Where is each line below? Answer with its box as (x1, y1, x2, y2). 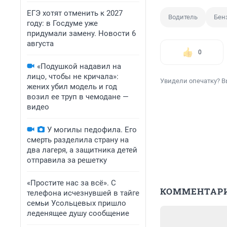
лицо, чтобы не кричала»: (27, 72, 119, 81)
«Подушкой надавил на (37, 62, 121, 71)
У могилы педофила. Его (47, 125, 137, 134)
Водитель (168, 13, 198, 21)
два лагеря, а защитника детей (27, 145, 137, 155)
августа (27, 39, 54, 48)
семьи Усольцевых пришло (27, 199, 126, 208)
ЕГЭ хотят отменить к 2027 (27, 9, 123, 18)
